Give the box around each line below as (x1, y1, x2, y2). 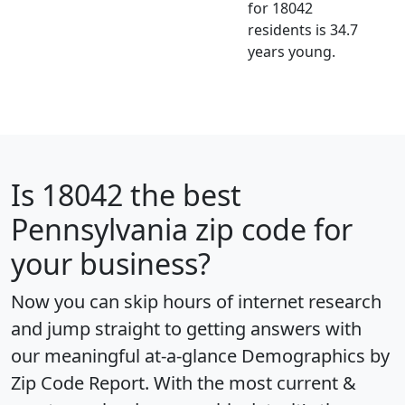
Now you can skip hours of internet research (11, 288, 381, 314)
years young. (248, 41, 335, 61)
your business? (11, 243, 211, 283)
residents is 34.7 (248, 19, 358, 40)
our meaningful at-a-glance (11, 343, 241, 368)
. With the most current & (145, 370, 356, 395)
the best (123, 174, 241, 214)
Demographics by (241, 343, 390, 368)
